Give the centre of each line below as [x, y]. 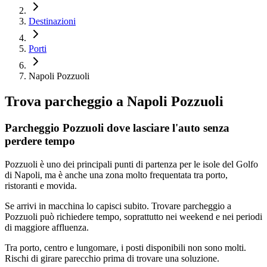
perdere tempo [40, 141]
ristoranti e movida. [41, 185]
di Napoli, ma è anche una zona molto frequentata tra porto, [116, 175]
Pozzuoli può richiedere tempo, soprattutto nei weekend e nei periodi [133, 216]
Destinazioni [52, 21]
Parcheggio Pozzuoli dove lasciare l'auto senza [117, 128]
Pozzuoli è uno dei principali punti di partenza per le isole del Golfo [131, 164]
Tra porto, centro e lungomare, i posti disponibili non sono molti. [125, 247]
